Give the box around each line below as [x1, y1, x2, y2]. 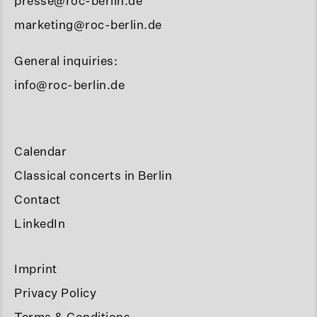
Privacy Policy [14, 285, 96, 301]
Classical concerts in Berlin [14, 167, 172, 183]
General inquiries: [14, 53, 117, 69]
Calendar [14, 143, 67, 158]
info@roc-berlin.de [14, 77, 125, 93]
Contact [14, 191, 61, 207]
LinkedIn [14, 215, 65, 231]
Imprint [14, 261, 57, 277]
